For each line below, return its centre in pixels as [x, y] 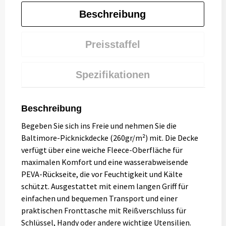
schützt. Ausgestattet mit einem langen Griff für [104, 186]
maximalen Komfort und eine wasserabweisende [104, 162]
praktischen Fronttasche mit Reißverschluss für [103, 210]
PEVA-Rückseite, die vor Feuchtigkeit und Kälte [102, 174]
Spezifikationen [112, 75]
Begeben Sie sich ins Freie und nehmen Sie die [99, 126]
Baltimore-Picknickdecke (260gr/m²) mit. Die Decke [109, 138]
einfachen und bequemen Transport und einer [99, 198]
